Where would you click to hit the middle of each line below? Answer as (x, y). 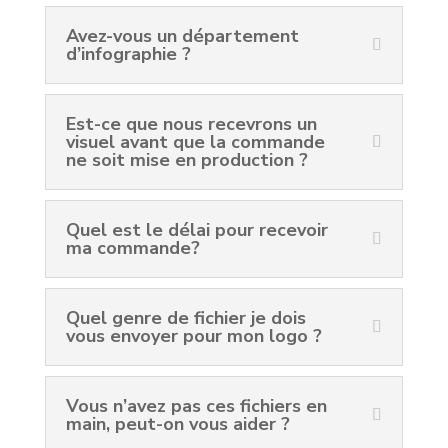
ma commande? (132, 248)
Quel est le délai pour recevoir (196, 230)
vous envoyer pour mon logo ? (193, 336)
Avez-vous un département (182, 36)
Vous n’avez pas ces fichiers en (196, 406)
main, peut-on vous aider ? (177, 424)
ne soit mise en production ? (186, 160)
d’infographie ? (128, 54)
